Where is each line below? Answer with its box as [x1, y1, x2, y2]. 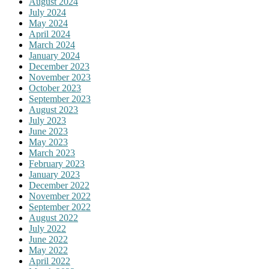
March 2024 [29, 40, 75, 50]
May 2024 [29, 18, 68, 29]
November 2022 [29, 191, 91, 202]
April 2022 [29, 256, 70, 267]
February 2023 [29, 159, 85, 169]
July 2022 [29, 223, 66, 234]
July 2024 [29, 7, 66, 18]
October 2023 [29, 83, 81, 94]
